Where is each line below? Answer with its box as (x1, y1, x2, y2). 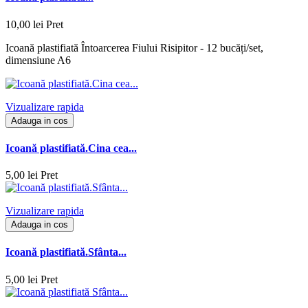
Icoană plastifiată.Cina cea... (5, 142, 137, 154)
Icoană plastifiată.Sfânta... (5, 246, 126, 258)
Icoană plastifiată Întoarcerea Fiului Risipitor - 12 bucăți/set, (5, 41, 263, 54)
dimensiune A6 (5, 54, 71, 66)
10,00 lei (5, 18, 43, 30)
